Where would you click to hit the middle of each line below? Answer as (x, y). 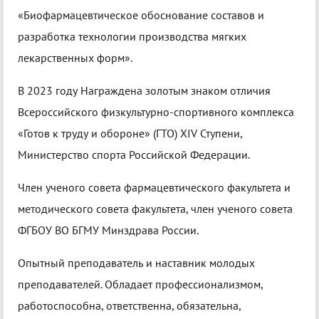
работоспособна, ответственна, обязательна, (129, 306)
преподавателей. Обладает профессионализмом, (140, 284)
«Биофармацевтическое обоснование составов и (141, 15)
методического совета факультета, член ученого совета (155, 209)
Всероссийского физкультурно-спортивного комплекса (156, 112)
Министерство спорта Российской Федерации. (134, 155)
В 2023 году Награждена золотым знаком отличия (144, 91)
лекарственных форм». (75, 58)
